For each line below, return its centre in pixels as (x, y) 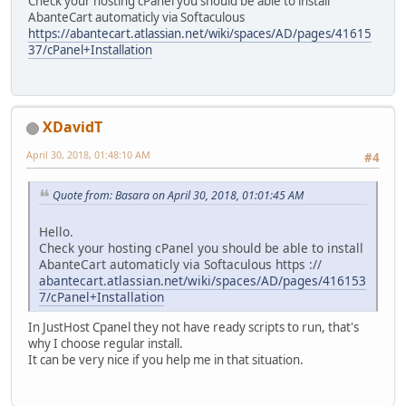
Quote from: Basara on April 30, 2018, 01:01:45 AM (178, 195)
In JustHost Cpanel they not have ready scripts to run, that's (193, 328)
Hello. (56, 232)
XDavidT (72, 127)
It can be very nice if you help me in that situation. (166, 360)
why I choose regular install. (106, 344)
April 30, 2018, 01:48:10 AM (88, 155)
